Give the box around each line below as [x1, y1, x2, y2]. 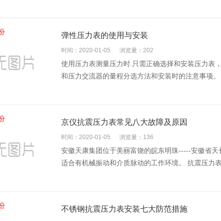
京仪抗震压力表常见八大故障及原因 [61, 118, 187, 126]
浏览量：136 [119, 134, 153, 141]
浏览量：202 [119, 47, 153, 54]
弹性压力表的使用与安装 [61, 31, 148, 39]
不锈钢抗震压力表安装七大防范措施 [61, 205, 187, 213]
